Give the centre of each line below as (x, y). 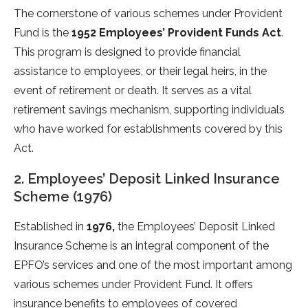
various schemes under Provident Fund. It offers (133, 285)
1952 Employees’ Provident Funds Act (176, 33)
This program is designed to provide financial (127, 52)
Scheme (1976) (63, 197)
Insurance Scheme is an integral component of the (141, 246)
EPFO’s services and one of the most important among (153, 265)
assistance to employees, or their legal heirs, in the (140, 71)
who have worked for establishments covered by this (148, 129)
